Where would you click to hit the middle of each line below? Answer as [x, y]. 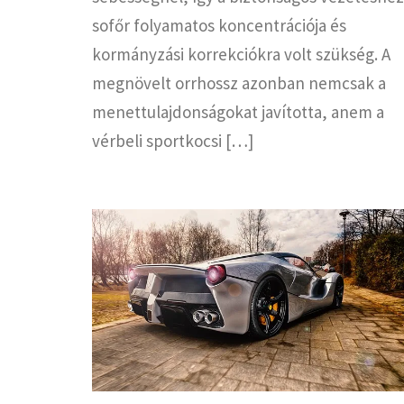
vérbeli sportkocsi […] [173, 140]
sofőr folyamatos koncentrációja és [219, 25]
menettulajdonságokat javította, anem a [238, 111]
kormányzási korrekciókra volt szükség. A [241, 54]
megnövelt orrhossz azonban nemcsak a [239, 83]
